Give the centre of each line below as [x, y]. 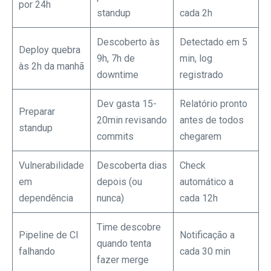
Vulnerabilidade [51, 165]
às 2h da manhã [51, 66]
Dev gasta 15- [127, 103]
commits [115, 136]
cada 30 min [205, 251]
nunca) [110, 198]
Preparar [37, 111]
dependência [46, 198]
